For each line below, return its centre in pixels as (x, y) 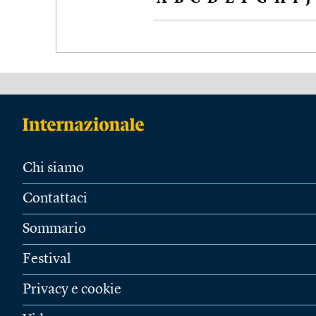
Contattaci (55, 199)
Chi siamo (53, 168)
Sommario (54, 229)
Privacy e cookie (72, 290)
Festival (47, 259)
